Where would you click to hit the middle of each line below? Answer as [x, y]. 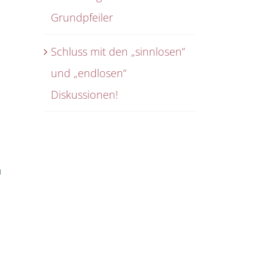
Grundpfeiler [82, 17]
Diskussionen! [84, 94]
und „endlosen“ [89, 73]
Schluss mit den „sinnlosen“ [118, 51]
